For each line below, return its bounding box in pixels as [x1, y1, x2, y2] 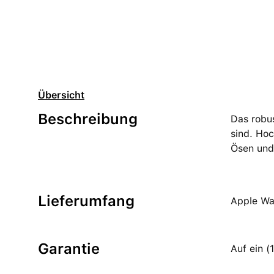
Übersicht [38, 89, 84, 101]
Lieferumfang [38, 192, 135, 210]
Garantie [38, 240, 100, 257]
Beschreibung [38, 110, 138, 128]
